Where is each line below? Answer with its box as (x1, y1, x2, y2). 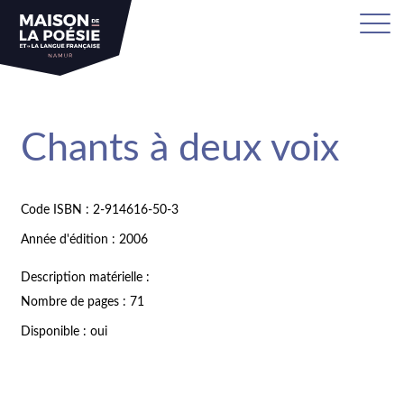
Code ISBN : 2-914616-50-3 (21, 203, 179, 216)
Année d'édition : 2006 (21, 233, 149, 246)
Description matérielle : (21, 271, 151, 284)
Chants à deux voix (21, 129, 340, 169)
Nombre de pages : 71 (21, 296, 145, 309)
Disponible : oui (21, 326, 108, 339)
